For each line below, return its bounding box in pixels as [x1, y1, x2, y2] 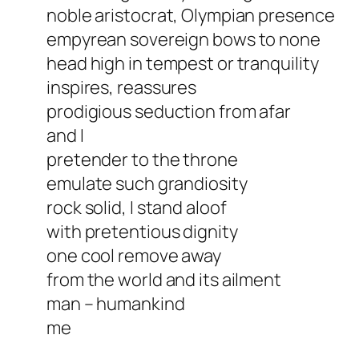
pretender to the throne [46, 147, 238, 172]
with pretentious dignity [46, 220, 238, 244]
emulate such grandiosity [46, 171, 248, 196]
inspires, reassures [46, 75, 197, 100]
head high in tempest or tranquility [46, 51, 319, 76]
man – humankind [46, 292, 185, 317]
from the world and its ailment [46, 268, 281, 292]
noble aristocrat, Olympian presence [46, 3, 335, 28]
